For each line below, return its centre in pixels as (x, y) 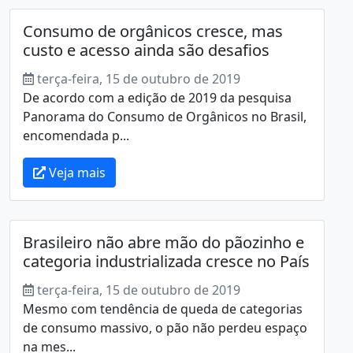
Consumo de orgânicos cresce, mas (153, 31)
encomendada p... (76, 135)
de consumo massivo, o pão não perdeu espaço (165, 327)
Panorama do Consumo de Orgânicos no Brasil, (165, 116)
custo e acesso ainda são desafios (146, 50)
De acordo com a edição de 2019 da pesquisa (157, 97)
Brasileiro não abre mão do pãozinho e (163, 242)
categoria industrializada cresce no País (166, 261)
